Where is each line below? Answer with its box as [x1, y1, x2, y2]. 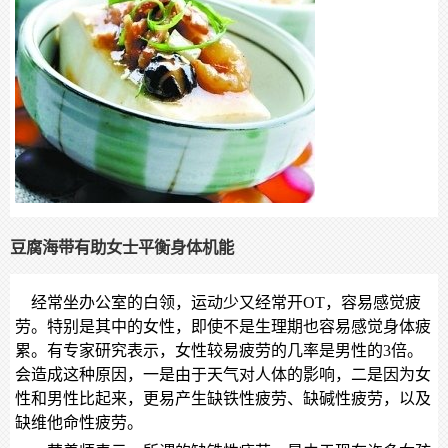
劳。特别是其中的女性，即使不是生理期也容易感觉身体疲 [15, 318, 431, 336]
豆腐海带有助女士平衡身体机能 [10, 237, 234, 257]
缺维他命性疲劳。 [15, 414, 143, 432]
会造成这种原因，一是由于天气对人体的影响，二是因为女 [15, 366, 431, 384]
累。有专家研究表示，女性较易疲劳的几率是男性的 [15, 342, 383, 360]
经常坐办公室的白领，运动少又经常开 [15, 294, 303, 312]
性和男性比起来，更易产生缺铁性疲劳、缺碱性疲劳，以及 [15, 390, 431, 408]
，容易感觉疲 [325, 294, 421, 312]
